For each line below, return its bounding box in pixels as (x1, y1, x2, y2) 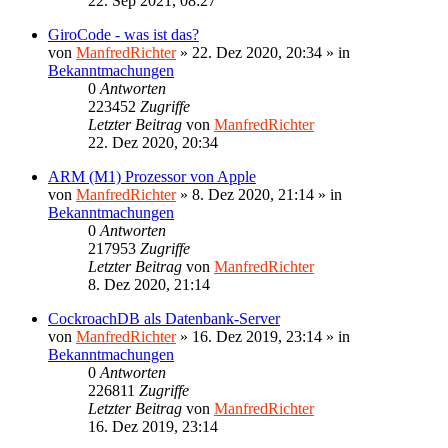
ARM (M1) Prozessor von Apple (48, 167, 256, 185)
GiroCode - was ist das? (48, 25, 199, 43)
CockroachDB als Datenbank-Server (48, 309, 280, 327)
